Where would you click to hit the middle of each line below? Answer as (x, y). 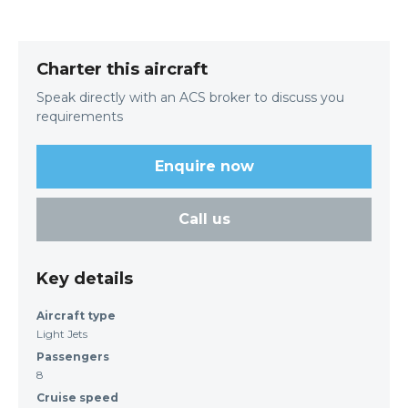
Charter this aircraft (122, 68)
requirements (80, 116)
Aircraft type (76, 315)
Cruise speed (77, 397)
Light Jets (62, 333)
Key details (85, 278)
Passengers (73, 356)
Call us (204, 219)
